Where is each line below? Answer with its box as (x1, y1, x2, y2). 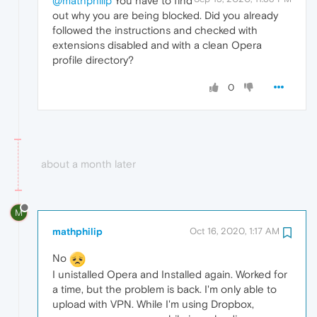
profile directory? (52, 54, 134, 67)
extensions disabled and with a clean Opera (52, 39, 262, 52)
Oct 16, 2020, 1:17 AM (190, 225, 279, 236)
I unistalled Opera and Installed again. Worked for (52, 267, 287, 280)
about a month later (41, 158, 136, 171)
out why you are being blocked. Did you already (52, 9, 278, 22)
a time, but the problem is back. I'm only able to (52, 282, 277, 295)
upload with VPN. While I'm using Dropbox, (52, 297, 254, 310)
